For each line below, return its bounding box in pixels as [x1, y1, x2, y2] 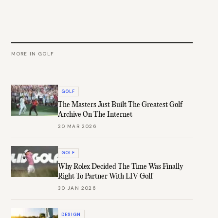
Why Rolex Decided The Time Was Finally [57, 162, 183, 171]
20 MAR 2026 [57, 123, 97, 130]
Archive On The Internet [57, 110, 132, 120]
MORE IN [11, 50, 38, 57]
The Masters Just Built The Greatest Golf [57, 101, 182, 110]
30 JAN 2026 [57, 184, 96, 191]
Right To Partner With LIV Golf [57, 172, 153, 181]
